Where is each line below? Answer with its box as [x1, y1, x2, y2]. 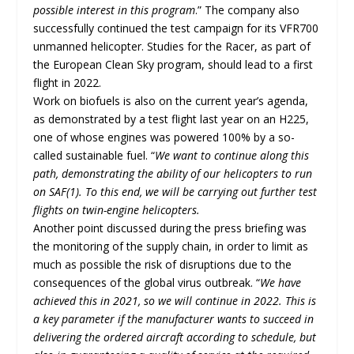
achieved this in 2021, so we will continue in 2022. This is [33, 293, 317, 309]
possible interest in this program [33, 2, 196, 18]
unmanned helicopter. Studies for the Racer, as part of [33, 39, 311, 55]
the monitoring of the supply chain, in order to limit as [33, 239, 309, 254]
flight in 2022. [33, 75, 102, 91]
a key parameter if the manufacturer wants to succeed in [33, 311, 314, 327]
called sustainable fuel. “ [33, 148, 156, 164]
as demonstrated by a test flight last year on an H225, [33, 111, 310, 127]
